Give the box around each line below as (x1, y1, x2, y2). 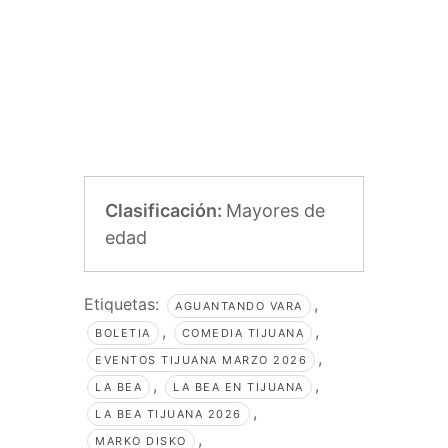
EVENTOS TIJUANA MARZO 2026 (95, 353, 307, 368)
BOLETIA (95, 326, 151, 341)
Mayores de (226, 200, 325, 222)
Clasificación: (105, 200, 226, 222)
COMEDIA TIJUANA (181, 326, 304, 341)
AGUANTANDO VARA (175, 299, 303, 314)
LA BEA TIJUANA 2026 (95, 407, 242, 422)
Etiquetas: (84, 294, 164, 315)
